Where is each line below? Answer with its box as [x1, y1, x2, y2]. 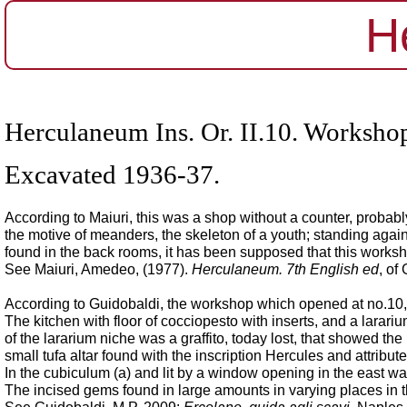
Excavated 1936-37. [5, 160, 220, 189]
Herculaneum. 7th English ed [192, 262, 379, 277]
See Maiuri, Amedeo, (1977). [5, 262, 192, 277]
